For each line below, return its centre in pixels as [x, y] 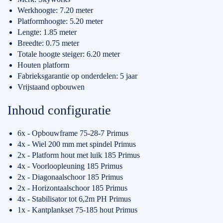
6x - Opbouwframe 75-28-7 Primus [73, 133]
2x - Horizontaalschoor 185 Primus [72, 188]
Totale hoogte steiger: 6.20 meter [69, 54]
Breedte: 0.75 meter [48, 43]
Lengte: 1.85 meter [47, 32]
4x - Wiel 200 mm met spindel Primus [77, 144]
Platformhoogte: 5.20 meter [60, 21]
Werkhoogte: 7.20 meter [55, 10]
